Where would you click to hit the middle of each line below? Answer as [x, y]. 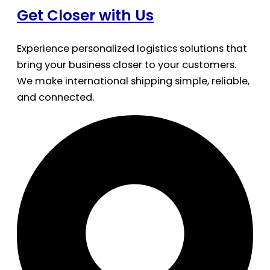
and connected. [55, 97]
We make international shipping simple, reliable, [133, 81]
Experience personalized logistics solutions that [132, 48]
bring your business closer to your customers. [127, 64]
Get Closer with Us [85, 16]
